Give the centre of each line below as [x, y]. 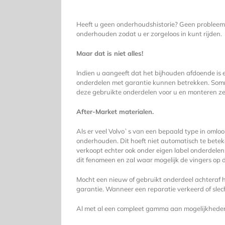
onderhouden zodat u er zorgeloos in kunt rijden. [149, 34]
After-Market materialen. [115, 112]
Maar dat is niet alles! [109, 53]
